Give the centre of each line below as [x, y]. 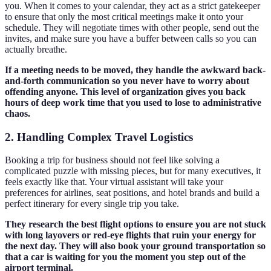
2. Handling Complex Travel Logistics [99, 137]
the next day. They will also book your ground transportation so [135, 246]
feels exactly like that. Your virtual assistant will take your [114, 182]
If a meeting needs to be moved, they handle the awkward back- [135, 70]
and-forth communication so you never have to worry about [127, 80]
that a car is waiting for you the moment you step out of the [125, 257]
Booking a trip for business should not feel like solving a [112, 160]
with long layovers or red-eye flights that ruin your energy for [130, 235]
